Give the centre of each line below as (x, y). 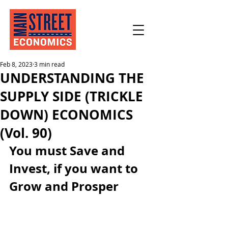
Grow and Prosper (64, 186)
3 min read (49, 64)
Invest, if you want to (75, 168)
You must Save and (68, 151)
